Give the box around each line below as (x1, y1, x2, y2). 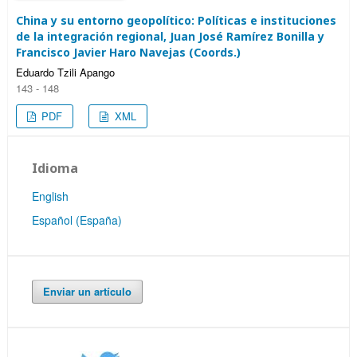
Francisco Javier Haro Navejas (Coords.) (16, 44, 241, 60)
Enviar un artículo (43, 283, 131, 299)
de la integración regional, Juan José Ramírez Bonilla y (16, 28, 324, 44)
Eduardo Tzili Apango (16, 64, 115, 80)
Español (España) (32, 211, 122, 228)
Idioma (32, 159, 78, 177)
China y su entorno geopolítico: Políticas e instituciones (16, 12, 336, 28)
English (32, 187, 69, 204)
